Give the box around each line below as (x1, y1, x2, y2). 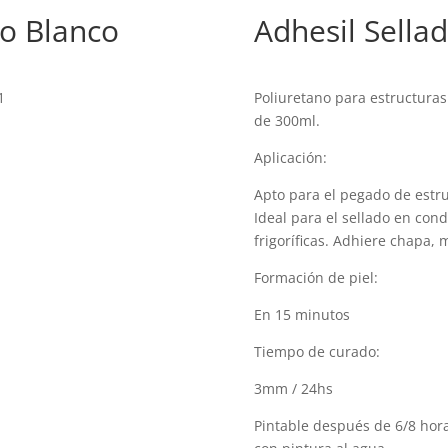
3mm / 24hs (253, 378, 333, 398)
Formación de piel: (253, 267, 378, 287)
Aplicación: (253, 147, 327, 167)
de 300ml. (253, 110, 320, 130)
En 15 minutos (253, 304, 350, 324)
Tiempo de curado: (253, 341, 380, 361)
